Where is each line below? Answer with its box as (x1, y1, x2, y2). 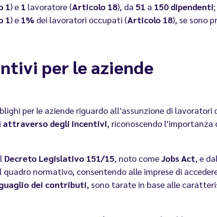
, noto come (114, 153, 161, 164)
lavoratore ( (26, 1, 72, 13)
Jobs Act (161, 153, 195, 164)
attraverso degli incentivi (3, 118, 107, 129)
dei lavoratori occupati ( (36, 14, 127, 26)
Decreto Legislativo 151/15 (2, 153, 114, 164)
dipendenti (170, 1, 214, 13)
